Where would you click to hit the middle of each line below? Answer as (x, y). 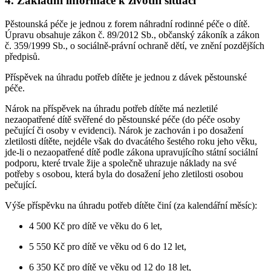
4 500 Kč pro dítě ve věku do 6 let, (96, 226)
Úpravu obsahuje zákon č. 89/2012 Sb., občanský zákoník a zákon (132, 34)
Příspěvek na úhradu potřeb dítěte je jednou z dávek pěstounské (126, 77)
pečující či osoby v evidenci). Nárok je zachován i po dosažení (124, 130)
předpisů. (22, 56)
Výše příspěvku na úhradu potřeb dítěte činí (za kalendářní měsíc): (131, 205)
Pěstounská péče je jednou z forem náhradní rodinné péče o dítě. (127, 24)
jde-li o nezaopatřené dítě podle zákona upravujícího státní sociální (131, 152)
